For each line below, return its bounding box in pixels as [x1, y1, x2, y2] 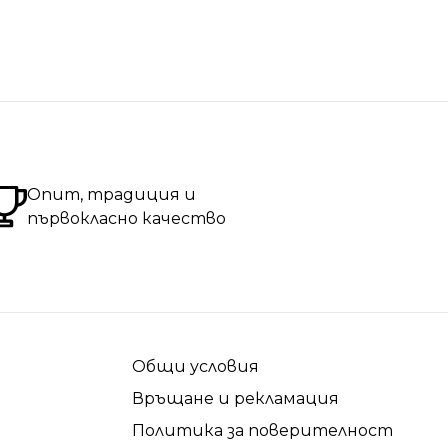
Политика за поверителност [132, 421, 393, 441]
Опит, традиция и [26, 185, 196, 205]
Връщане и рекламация [132, 389, 339, 409]
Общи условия [132, 357, 259, 377]
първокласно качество [26, 209, 226, 229]
